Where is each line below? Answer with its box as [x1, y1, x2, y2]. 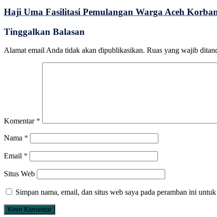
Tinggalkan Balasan [4, 26, 85, 37]
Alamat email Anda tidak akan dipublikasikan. [4, 46, 145, 55]
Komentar [4, 117, 36, 125]
